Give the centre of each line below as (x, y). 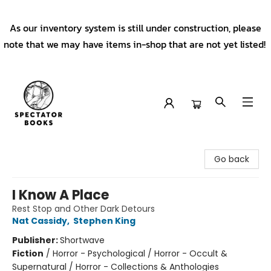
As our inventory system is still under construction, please (135, 28)
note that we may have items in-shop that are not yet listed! (135, 44)
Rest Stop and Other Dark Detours (83, 209)
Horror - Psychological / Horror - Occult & (140, 253)
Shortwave (82, 240)
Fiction (28, 253)
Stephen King (104, 221)
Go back (232, 159)
